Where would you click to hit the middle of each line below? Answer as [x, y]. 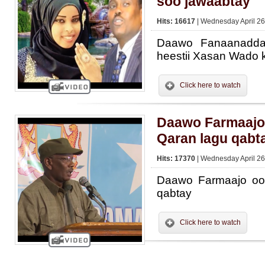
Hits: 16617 [177, 21]
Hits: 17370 [177, 159]
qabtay [174, 193]
